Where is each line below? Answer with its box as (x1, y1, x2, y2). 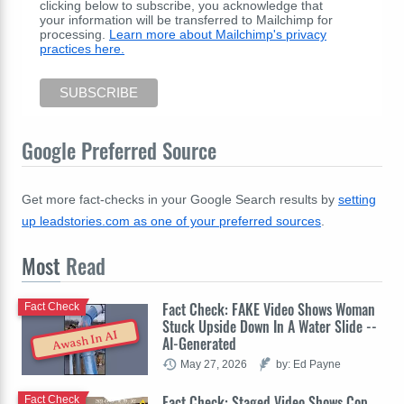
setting (338, 191, 376, 207)
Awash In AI (51, 327, 119, 353)
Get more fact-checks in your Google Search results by (22, 191, 338, 207)
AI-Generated (162, 332, 236, 354)
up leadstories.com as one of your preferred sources (22, 213, 321, 228)
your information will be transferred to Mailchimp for (40, 12, 333, 27)
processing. (40, 26, 109, 41)
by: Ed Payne (276, 357, 341, 370)
